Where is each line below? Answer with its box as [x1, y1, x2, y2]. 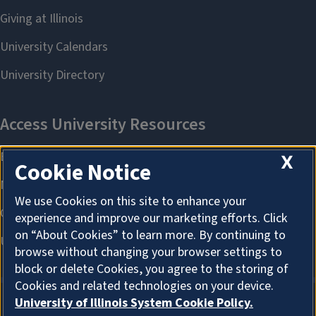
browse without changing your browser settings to [15, 243, 282, 262]
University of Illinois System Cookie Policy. [15, 294, 253, 312]
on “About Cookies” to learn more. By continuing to [15, 226, 286, 245]
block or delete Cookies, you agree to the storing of [15, 260, 288, 279]
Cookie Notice [15, 157, 151, 190]
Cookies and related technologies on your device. [15, 277, 274, 296]
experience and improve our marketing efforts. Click [15, 209, 288, 228]
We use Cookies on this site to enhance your [15, 193, 246, 211]
